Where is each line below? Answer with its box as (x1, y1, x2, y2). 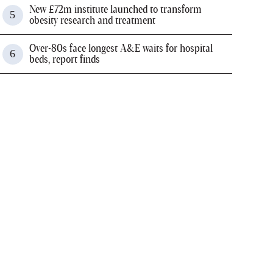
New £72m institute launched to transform (29, 4, 202, 15)
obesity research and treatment (29, 15, 155, 26)
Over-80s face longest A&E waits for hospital (29, 43, 213, 54)
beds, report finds (29, 54, 100, 65)
